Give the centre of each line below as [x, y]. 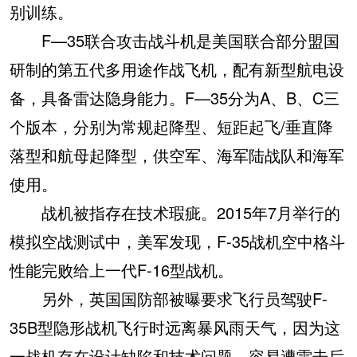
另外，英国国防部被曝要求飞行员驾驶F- [169, 299]
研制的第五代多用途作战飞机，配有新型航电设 [177, 69]
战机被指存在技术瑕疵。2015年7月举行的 [175, 213]
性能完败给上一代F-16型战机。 [122, 270]
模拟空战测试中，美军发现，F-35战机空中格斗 [177, 241]
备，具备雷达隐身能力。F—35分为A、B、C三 [175, 98]
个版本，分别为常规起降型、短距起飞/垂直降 [171, 127]
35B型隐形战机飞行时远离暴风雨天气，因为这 [175, 328]
